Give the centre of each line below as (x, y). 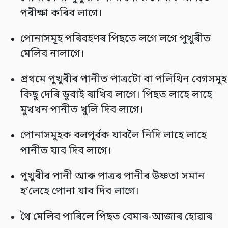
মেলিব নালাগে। (52, 54)
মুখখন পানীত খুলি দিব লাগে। (82, 110)
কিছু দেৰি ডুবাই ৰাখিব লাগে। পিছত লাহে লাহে (116, 95)
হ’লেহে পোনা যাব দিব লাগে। (80, 192)
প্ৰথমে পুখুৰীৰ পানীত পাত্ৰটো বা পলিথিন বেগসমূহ (124, 80)
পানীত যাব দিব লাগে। (66, 151)
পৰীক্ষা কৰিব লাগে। (61, 14)
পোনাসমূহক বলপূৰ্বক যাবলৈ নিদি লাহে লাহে (113, 136)
